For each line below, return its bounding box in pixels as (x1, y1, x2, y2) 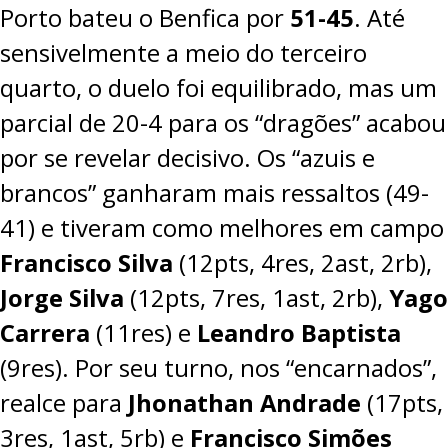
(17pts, (361, 386, 443, 419)
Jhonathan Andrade (128, 386, 361, 419)
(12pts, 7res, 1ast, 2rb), (124, 281, 389, 314)
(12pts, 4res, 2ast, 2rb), (173, 246, 432, 279)
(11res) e (90, 316, 197, 349)
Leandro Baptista (197, 316, 401, 349)
